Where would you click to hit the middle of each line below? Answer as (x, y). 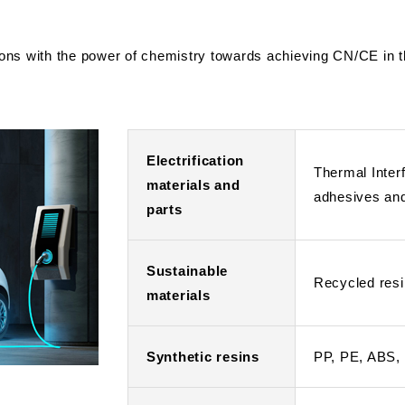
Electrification (195, 160)
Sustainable (187, 271)
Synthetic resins (202, 357)
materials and (193, 185)
